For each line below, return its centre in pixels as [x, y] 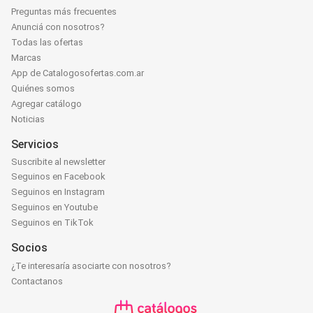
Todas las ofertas [47, 43]
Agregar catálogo [46, 104]
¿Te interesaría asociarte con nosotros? [91, 265]
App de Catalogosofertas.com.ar [78, 73]
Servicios [35, 145]
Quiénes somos [43, 89]
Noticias [28, 119]
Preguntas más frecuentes [64, 12]
